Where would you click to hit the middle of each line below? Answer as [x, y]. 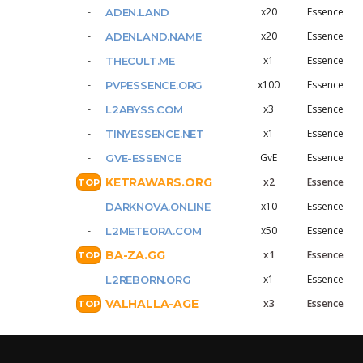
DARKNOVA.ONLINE [158, 207]
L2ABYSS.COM [144, 109]
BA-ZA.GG [135, 255]
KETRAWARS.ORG [159, 182]
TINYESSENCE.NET [155, 134]
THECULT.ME [140, 61]
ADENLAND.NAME [154, 36]
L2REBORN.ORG [148, 280]
